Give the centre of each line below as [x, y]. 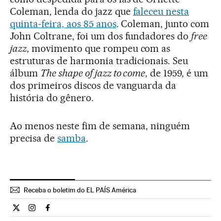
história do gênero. [52, 97]
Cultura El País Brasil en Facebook [106, 212]
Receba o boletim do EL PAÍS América [80, 190]
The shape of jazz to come [93, 73]
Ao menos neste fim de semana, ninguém [100, 126]
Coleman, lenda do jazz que [72, 11]
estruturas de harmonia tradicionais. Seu [99, 60]
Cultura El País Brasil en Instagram [90, 212]
